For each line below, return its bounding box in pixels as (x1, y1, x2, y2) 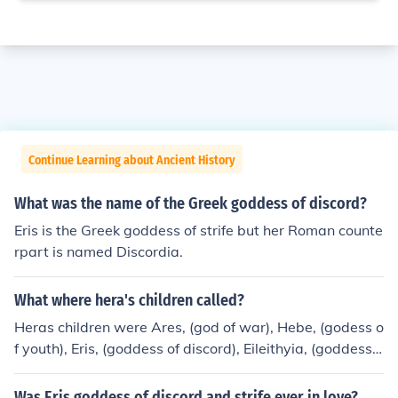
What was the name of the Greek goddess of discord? (14, 194, 367, 213)
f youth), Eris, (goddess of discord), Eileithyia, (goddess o (14, 339, 384, 357)
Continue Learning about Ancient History (28, 153, 235, 168)
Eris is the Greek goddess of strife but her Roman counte (14, 221, 383, 239)
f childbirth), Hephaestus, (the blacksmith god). (14, 361, 322, 378)
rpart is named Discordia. (14, 243, 183, 260)
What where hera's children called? (14, 291, 244, 310)
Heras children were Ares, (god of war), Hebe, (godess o (14, 318, 384, 336)
